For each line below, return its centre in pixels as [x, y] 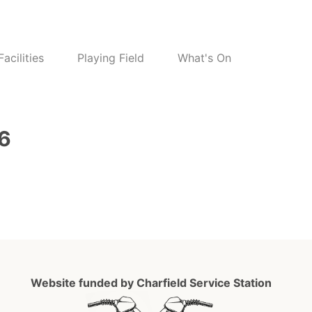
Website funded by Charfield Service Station [151, 282]
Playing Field [111, 57]
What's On [204, 57]
